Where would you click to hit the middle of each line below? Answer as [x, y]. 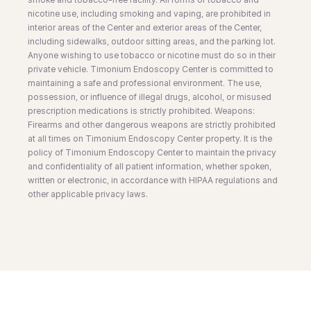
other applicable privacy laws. [88, 194]
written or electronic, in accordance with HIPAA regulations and [153, 180]
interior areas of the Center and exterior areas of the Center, [145, 27]
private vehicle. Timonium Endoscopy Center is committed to [151, 69]
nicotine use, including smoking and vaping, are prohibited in [149, 13]
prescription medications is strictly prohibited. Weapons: [141, 110]
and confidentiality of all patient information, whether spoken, [150, 166]
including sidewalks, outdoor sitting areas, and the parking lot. [152, 41]
